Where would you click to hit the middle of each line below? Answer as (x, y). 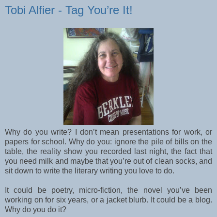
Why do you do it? (36, 210)
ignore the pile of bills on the (163, 142)
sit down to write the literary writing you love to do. (90, 171)
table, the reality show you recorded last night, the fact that (108, 152)
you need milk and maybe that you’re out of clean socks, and (108, 161)
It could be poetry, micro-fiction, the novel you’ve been (108, 190)
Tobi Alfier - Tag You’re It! (69, 10)
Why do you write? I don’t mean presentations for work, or (108, 132)
